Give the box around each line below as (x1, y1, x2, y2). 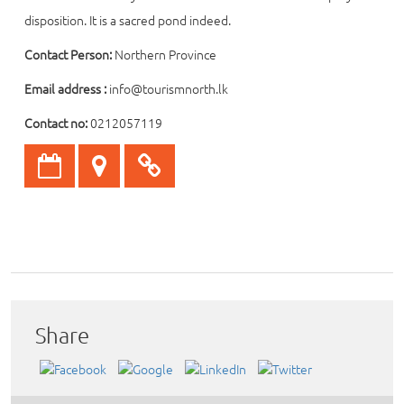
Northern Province (111, 44, 216, 63)
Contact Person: (23, 44, 112, 63)
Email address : (23, 78, 106, 97)
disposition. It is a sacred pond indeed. (23, 10, 231, 29)
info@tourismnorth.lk (106, 78, 228, 97)
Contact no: (23, 113, 87, 132)
